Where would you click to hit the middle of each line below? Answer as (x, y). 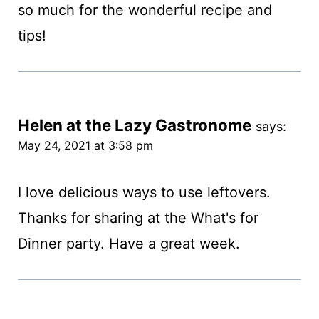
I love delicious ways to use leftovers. (144, 193)
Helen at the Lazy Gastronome (134, 125)
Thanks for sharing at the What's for (138, 218)
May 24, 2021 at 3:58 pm (85, 146)
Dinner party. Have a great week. (129, 244)
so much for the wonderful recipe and (145, 10)
